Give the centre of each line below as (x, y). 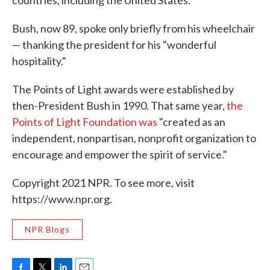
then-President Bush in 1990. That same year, (119, 105)
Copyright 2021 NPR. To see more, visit (103, 183)
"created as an (191, 122)
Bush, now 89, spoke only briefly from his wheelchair (133, 28)
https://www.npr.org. (62, 199)
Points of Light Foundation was (85, 122)
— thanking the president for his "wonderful (114, 45)
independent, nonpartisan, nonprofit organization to (134, 138)
